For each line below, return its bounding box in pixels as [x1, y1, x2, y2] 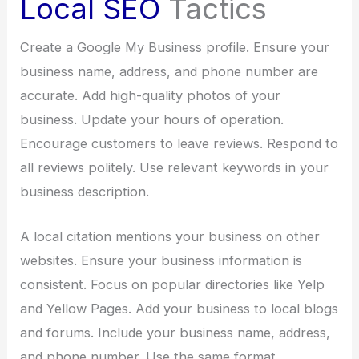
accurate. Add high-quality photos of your [20, 87, 281, 103]
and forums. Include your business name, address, [20, 324, 331, 341]
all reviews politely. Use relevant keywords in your [20, 159, 329, 175]
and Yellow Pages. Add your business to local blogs [20, 300, 339, 317]
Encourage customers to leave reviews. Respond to [20, 135, 339, 151]
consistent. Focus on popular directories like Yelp [20, 276, 325, 292]
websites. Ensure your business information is [20, 252, 303, 268]
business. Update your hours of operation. [20, 111, 284, 127]
